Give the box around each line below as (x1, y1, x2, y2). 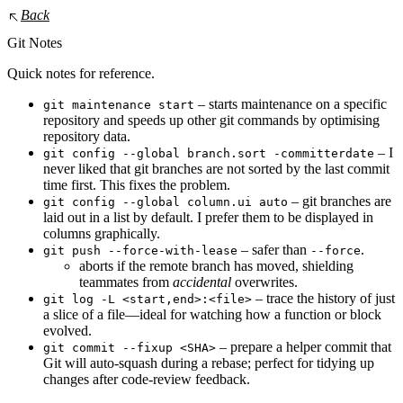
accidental (173, 274, 231, 291)
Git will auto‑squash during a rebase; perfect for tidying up (43, 355, 374, 372)
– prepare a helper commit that (216, 339, 391, 355)
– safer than (237, 242, 307, 258)
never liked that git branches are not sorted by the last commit (43, 161, 390, 177)
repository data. (43, 129, 130, 145)
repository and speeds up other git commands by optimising (43, 112, 380, 129)
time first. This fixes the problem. (43, 177, 230, 193)
